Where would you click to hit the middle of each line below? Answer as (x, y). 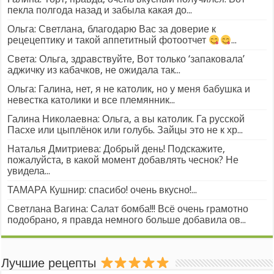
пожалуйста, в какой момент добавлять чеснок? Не (123, 160)
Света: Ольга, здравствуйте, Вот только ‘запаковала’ (126, 59)
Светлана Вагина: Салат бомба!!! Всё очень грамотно (128, 209)
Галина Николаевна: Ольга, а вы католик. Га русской (126, 119)
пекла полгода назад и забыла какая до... (100, 10)
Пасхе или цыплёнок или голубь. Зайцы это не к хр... (125, 130)
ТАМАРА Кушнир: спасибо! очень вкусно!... (102, 190)
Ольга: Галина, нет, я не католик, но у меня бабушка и (129, 89)
